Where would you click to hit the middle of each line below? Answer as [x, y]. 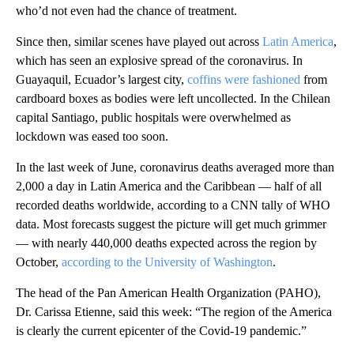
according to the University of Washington [167, 262]
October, [39, 262]
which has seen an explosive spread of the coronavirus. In [159, 61]
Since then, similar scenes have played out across [139, 42]
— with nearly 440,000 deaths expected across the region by [166, 243]
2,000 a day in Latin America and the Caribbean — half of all [169, 186]
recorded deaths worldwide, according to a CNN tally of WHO [173, 205]
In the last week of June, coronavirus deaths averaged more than [175, 168]
